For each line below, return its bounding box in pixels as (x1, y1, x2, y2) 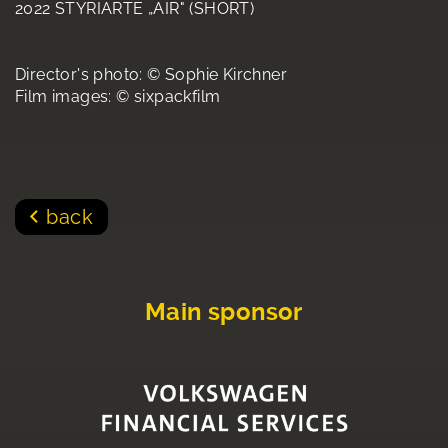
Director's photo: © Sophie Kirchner (15, 65, 287, 85)
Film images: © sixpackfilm (15, 87, 221, 107)
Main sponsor (145, 298, 303, 327)
